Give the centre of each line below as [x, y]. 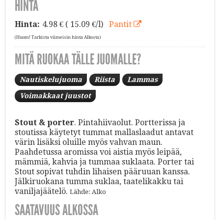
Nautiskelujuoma [51, 79]
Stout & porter [44, 122]
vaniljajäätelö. [42, 191]
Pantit [121, 24]
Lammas [142, 79]
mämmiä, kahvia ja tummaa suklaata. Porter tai [104, 162]
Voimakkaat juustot [55, 96]
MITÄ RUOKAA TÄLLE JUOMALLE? [78, 59]
